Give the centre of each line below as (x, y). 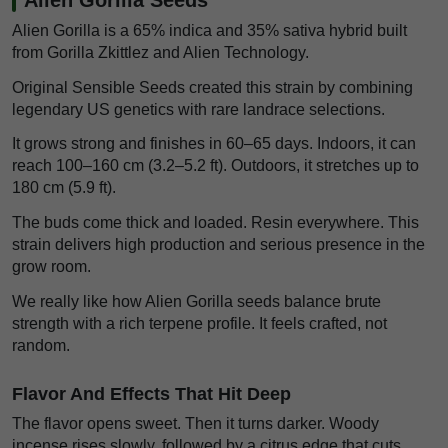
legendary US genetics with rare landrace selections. (198, 109)
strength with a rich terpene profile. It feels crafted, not (199, 324)
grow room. (51, 267)
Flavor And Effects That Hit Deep (151, 394)
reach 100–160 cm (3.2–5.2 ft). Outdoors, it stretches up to (215, 166)
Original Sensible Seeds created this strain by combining (212, 87)
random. (41, 346)
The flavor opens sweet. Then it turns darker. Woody (195, 424)
